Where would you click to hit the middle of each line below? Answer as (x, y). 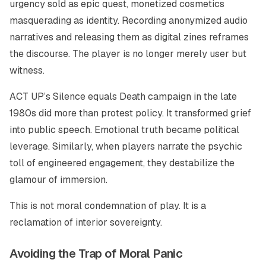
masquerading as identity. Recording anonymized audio (129, 20)
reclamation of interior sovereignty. (86, 222)
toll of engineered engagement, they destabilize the (122, 163)
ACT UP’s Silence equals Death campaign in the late (123, 96)
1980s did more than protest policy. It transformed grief (130, 113)
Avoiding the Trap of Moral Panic (96, 254)
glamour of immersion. (58, 180)
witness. (27, 70)
